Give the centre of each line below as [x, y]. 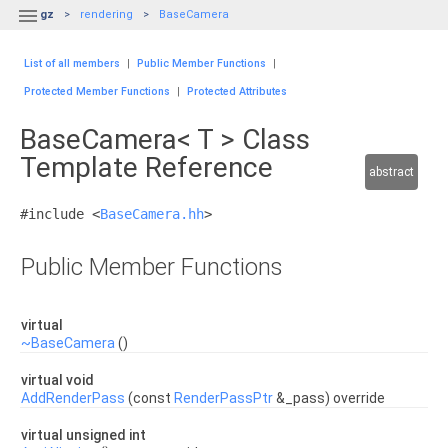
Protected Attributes [237, 91]
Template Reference [146, 167]
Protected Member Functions [97, 91]
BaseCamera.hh [152, 214]
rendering [106, 14]
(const [149, 398]
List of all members [72, 63]
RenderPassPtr [223, 398]
